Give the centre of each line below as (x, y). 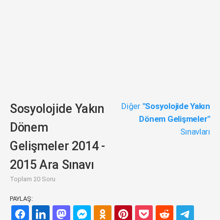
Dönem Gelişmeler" (175, 119)
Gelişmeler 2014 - (57, 146)
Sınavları (195, 132)
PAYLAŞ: (21, 199)
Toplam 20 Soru (33, 179)
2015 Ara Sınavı (52, 165)
